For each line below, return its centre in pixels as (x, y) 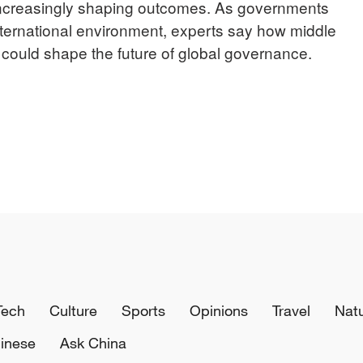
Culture (73, 310)
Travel (291, 310)
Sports (143, 310)
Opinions (219, 310)
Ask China (93, 342)
